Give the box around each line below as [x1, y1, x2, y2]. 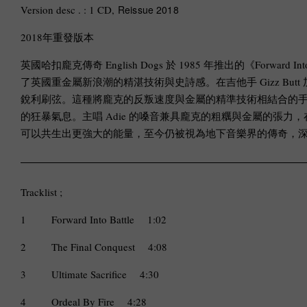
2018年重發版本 [21, 30, 94, 45]
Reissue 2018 [118, 3, 179, 17]
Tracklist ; [21, 185, 62, 199]
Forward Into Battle [51, 212, 134, 227]
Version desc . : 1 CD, [21, 3, 118, 17]
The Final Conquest [51, 240, 135, 254]
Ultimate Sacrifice [51, 267, 127, 282]
